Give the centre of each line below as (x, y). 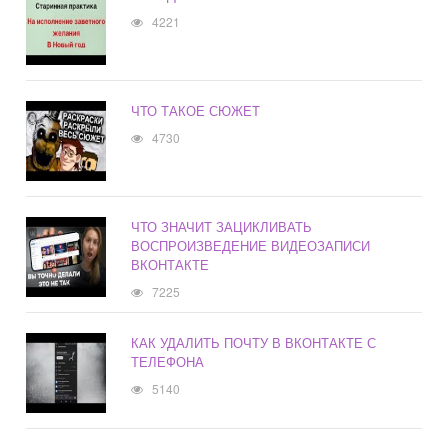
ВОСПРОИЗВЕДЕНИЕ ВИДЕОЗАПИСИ (251, 246)
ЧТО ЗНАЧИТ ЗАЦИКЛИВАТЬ (222, 227)
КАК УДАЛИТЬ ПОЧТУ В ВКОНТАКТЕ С (254, 343)
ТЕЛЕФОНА (168, 362)
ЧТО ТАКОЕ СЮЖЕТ (196, 111)
